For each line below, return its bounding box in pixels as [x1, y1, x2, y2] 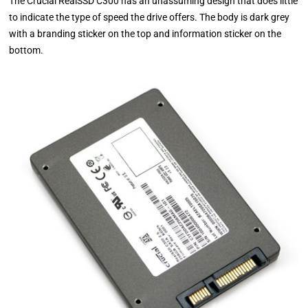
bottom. [9, 45, 44, 56]
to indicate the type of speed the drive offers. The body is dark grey [9, 12, 290, 23]
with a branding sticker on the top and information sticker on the [9, 28, 282, 40]
